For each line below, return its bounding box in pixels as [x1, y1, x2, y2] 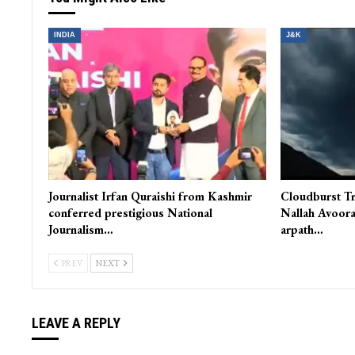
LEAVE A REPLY [31, 315, 120, 332]
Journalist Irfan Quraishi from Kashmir [48, 189, 252, 204]
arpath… [280, 222, 323, 238]
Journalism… [48, 222, 113, 238]
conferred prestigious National [48, 205, 212, 221]
